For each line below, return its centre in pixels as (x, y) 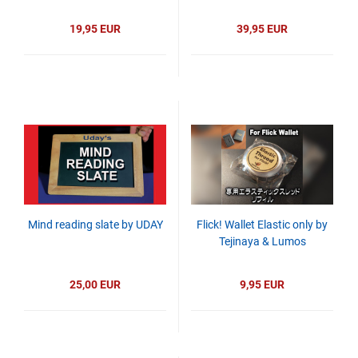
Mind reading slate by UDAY (95, 225)
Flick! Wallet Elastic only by (262, 225)
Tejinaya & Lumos (262, 241)
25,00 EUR (95, 284)
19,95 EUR (95, 29)
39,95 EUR (262, 29)
